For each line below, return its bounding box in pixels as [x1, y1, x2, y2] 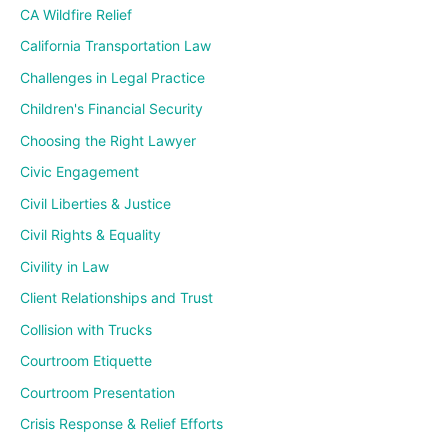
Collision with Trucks [20, 320, 152, 338]
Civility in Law [20, 257, 109, 275]
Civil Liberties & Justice [20, 194, 171, 212]
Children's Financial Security [20, 100, 203, 118]
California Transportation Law [20, 37, 211, 55]
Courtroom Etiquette [20, 352, 152, 370]
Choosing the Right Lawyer [20, 131, 196, 149]
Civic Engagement [20, 163, 139, 181]
